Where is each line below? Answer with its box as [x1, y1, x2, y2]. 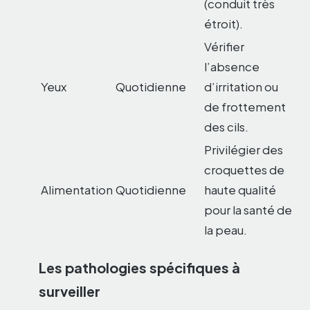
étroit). [204, 16, 243, 32]
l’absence [204, 59, 259, 75]
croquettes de [204, 162, 284, 178]
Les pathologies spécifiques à [39, 258, 240, 276]
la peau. [204, 222, 247, 238]
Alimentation [41, 182, 113, 198]
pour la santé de [204, 202, 292, 218]
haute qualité [204, 182, 276, 198]
